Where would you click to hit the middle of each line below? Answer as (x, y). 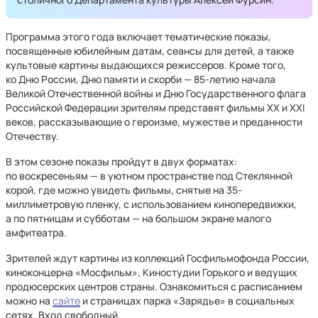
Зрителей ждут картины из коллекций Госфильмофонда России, (158, 258)
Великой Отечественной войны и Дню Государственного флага (156, 93)
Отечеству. (32, 136)
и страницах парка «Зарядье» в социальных (187, 301)
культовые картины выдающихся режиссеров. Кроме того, (146, 65)
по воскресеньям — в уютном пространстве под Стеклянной (149, 176)
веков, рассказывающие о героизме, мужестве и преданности (154, 122)
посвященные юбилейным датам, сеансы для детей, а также (150, 51)
